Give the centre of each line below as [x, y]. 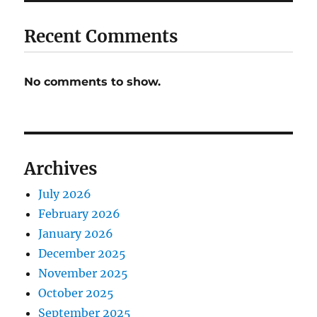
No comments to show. [93, 81]
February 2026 [80, 213]
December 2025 [82, 253]
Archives [61, 168]
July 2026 [65, 194]
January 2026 [76, 233]
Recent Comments [101, 36]
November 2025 [83, 273]
